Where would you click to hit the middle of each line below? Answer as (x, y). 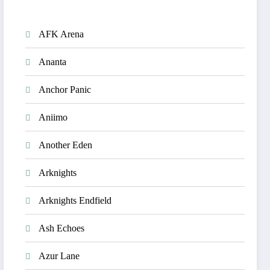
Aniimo (53, 117)
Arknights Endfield (75, 200)
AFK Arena (61, 34)
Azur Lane (59, 256)
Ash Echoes (62, 228)
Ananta (53, 62)
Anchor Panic (65, 89)
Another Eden (66, 145)
